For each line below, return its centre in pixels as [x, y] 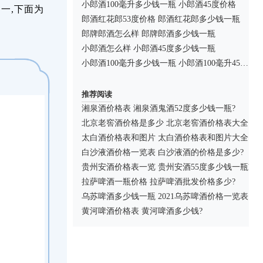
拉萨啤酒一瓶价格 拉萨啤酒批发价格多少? [159, 182]
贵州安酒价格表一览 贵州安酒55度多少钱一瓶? [167, 167]
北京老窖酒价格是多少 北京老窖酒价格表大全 [165, 123]
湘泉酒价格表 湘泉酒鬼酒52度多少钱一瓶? [159, 108]
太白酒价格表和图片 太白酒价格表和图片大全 [165, 138]
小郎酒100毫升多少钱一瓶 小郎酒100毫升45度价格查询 [244, 63]
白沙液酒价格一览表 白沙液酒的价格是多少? [163, 152]
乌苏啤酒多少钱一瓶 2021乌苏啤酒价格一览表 [165, 196]
